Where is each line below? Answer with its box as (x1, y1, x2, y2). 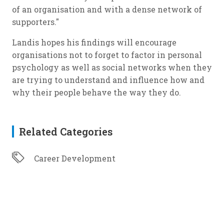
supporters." (12, 16, 59, 27)
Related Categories (19, 125, 112, 138)
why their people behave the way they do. (12, 87, 181, 98)
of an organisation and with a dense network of (12, 4, 202, 15)
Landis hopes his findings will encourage (12, 37, 176, 48)
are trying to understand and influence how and (12, 74, 204, 85)
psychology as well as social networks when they (12, 62, 212, 73)
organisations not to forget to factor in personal (12, 49, 202, 60)
